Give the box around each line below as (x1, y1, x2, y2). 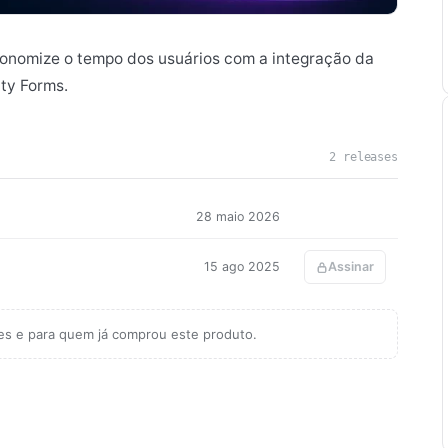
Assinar (328, 259, 374, 275)
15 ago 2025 (204, 259, 280, 275)
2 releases (329, 150, 398, 165)
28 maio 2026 (196, 208, 280, 224)
